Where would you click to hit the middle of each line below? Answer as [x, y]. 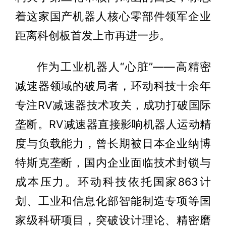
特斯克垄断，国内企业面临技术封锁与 [113, 163]
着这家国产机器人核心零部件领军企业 [113, 16]
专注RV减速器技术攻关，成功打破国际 [113, 105]
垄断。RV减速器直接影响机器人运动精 [113, 124]
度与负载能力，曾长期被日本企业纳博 [113, 144]
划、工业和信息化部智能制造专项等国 [113, 201]
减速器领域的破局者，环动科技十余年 [113, 86]
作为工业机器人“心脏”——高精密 [124, 67]
